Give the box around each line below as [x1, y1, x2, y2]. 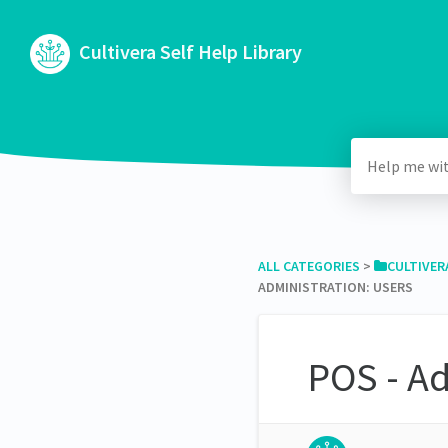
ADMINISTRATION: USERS [257, 277, 413, 296]
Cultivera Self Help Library [75, 38, 302, 64]
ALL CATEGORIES [257, 256, 360, 275]
